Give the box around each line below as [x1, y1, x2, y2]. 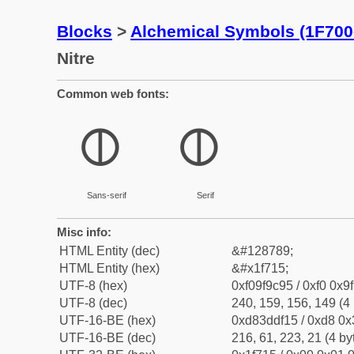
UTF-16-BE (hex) [59, 314, 156, 327]
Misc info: [57, 225, 111, 239]
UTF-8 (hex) [59, 279, 127, 292]
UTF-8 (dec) [59, 296, 127, 310]
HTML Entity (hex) [59, 262, 160, 275]
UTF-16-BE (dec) [59, 331, 156, 345]
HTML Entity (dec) [59, 244, 160, 258]
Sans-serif [86, 190, 126, 200]
